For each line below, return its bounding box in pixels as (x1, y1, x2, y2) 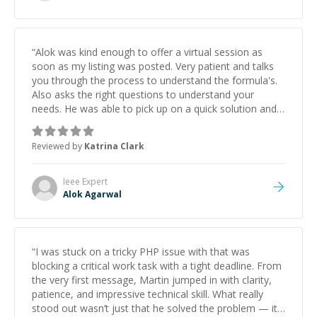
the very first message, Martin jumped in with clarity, (32, 273, 272, 287)
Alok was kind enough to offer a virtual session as (35, 45, 263, 59)
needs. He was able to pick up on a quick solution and (32, 102, 277, 115)
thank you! (32, 130, 79, 144)
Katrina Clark (84, 140, 144, 152)
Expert (80, 175, 108, 188)
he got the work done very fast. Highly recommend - (32, 116, 271, 129)
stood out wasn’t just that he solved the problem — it (32, 301, 277, 315)
